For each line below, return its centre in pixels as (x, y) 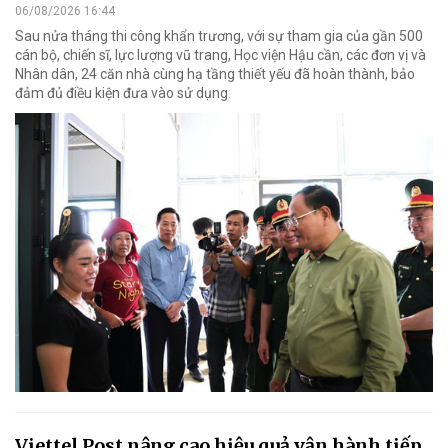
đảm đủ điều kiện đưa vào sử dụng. (123, 92)
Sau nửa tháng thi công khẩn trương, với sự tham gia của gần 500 (219, 35)
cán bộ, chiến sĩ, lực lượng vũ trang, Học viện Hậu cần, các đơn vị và (220, 54)
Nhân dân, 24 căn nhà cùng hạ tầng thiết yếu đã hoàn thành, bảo (215, 73)
